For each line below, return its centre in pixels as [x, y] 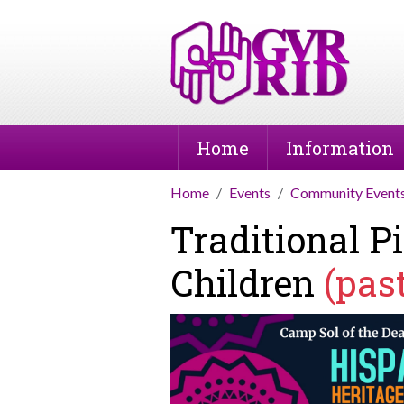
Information [340, 148]
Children [247, 283]
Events [250, 193]
